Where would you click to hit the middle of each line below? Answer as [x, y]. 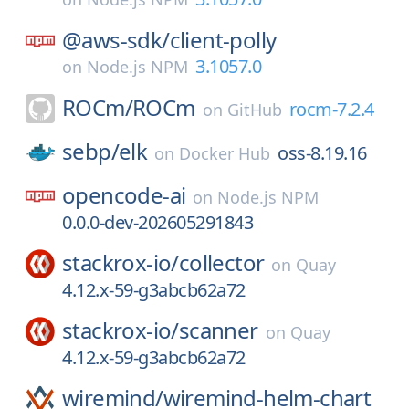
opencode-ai [124, 195]
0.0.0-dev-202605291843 [157, 222]
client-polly [223, 40]
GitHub [254, 110]
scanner [218, 330]
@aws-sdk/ [116, 40]
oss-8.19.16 [322, 153]
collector [221, 262]
